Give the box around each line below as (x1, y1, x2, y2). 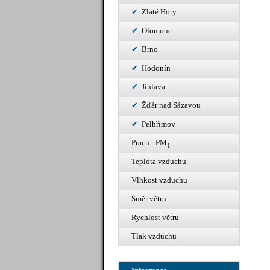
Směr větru (131, 194, 166, 203)
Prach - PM (131, 138, 167, 147)
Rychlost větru (131, 213, 179, 222)
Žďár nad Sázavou (141, 101, 201, 110)
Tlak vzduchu (131, 231, 177, 240)
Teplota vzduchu (131, 157, 186, 166)
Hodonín (141, 63, 171, 72)
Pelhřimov (141, 119, 175, 128)
